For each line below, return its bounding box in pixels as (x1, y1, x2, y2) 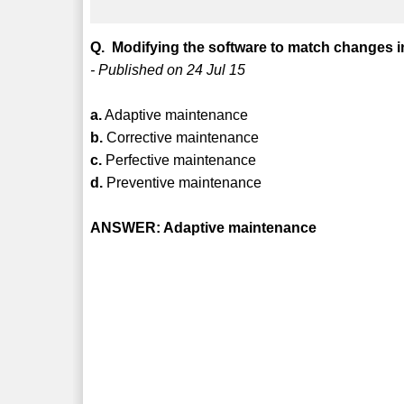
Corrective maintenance (103, 129, 260, 145)
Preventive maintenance (103, 174, 262, 190)
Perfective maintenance (102, 151, 257, 168)
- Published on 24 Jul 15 (90, 61, 246, 78)
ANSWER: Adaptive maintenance (90, 219, 317, 235)
